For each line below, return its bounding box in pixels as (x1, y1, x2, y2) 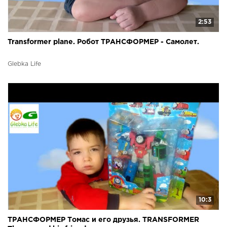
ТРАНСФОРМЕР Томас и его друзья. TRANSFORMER (8, 217, 199, 223)
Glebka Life (8, 61, 41, 67)
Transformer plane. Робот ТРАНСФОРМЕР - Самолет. (8, 39, 199, 45)
